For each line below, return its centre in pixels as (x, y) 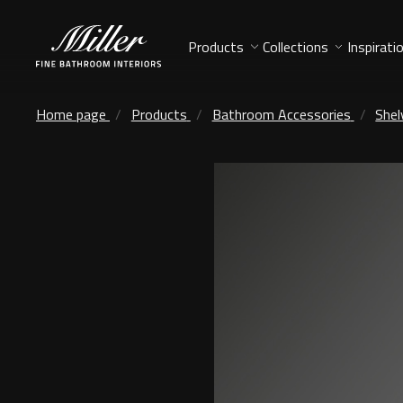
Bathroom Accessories (281, 114)
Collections (295, 46)
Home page (71, 114)
